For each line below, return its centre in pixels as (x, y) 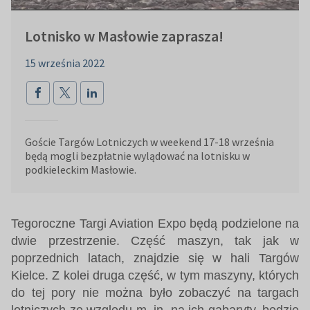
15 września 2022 (65, 63)
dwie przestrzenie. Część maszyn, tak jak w (155, 240)
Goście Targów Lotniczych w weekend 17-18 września (149, 142)
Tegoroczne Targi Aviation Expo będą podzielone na (155, 223)
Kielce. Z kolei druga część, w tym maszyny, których (155, 275)
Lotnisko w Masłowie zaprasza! (124, 36)
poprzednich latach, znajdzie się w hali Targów (155, 258)
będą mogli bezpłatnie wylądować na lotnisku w (137, 155)
